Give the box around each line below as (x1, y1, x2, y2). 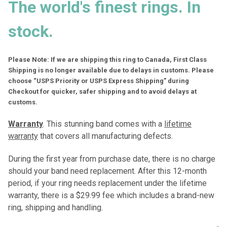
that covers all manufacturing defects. (38, 131, 175, 141)
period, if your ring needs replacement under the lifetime (8, 178, 207, 188)
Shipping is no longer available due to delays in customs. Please (8, 66, 214, 74)
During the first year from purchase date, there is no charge (8, 154, 215, 164)
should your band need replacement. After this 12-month (8, 166, 207, 176)
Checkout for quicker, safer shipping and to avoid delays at (8, 88, 197, 96)
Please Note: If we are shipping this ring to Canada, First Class (8, 56, 207, 64)
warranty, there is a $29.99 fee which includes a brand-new (8, 191, 214, 201)
